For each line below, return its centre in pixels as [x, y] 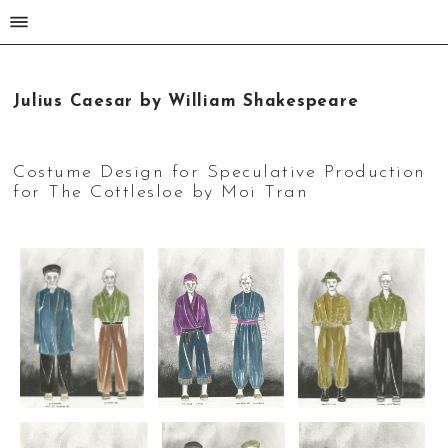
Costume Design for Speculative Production [219, 172]
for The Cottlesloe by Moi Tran [161, 192]
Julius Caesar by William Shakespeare [186, 102]
